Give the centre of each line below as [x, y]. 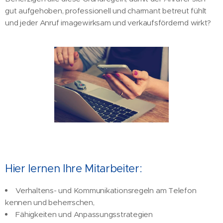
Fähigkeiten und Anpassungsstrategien [84, 215]
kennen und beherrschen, [50, 203]
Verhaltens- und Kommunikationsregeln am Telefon [106, 191]
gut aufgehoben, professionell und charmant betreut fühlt [106, 11]
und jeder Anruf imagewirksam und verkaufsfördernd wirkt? [108, 23]
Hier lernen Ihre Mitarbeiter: [74, 169]
